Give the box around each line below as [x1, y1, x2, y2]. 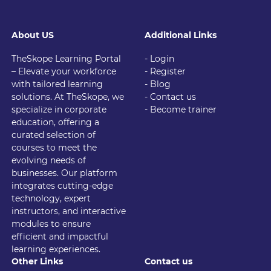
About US [11, 30, 54, 41]
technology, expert [11, 193, 91, 204]
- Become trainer [145, 104, 217, 115]
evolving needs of [11, 155, 87, 166]
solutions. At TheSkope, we [11, 91, 125, 102]
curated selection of [11, 129, 96, 140]
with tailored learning [11, 79, 103, 90]
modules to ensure [11, 218, 91, 229]
